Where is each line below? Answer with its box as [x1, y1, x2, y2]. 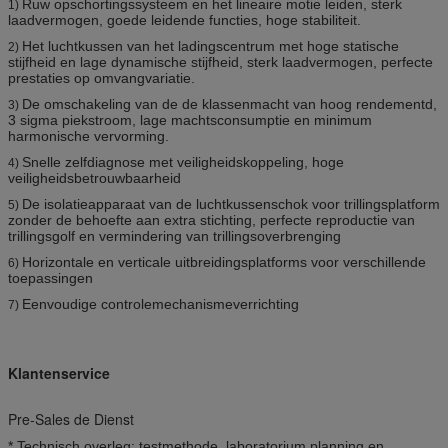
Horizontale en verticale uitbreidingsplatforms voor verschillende [22, 253, 426, 270]
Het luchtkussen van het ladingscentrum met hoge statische [22, 37, 399, 54]
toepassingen [8, 269, 93, 286]
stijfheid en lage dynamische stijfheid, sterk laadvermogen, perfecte [8, 53, 433, 70]
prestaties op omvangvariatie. [8, 69, 195, 86]
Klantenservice [8, 362, 110, 383]
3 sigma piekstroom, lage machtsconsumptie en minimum [8, 111, 372, 128]
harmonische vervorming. [8, 127, 169, 144]
